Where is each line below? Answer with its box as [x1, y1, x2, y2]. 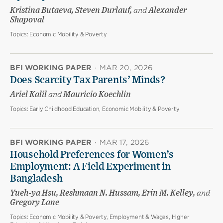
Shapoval [10, 15, 44, 24]
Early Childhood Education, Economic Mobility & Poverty [29, 105, 180, 112]
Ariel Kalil [10, 90, 48, 99]
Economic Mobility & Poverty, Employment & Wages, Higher [29, 213, 190, 221]
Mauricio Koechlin [62, 90, 131, 99]
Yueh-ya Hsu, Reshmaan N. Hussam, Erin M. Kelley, [10, 189, 197, 197]
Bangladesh [10, 173, 63, 184]
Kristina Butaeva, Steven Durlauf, [10, 6, 133, 14]
